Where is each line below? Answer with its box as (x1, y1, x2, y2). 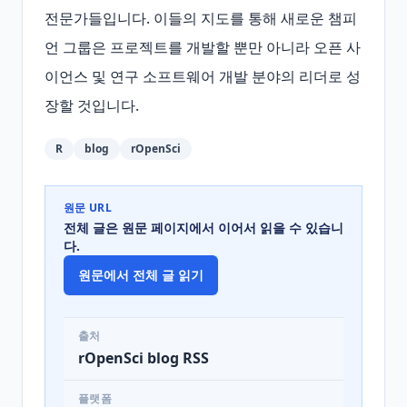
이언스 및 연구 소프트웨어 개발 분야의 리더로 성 (45, 66, 361, 86)
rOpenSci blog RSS (78, 348, 209, 368)
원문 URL (64, 200, 112, 215)
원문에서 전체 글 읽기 (78, 266, 203, 283)
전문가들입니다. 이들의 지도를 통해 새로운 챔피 (45, 8, 357, 28)
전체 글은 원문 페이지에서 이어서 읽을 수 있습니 (64, 219, 343, 236)
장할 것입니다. (45, 95, 139, 115)
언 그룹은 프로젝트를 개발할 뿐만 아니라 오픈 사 (45, 37, 361, 57)
